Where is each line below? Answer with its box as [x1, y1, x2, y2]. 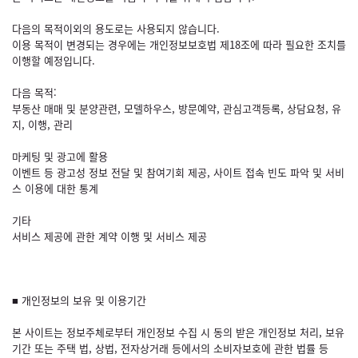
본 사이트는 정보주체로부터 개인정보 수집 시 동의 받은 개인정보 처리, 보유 [12, 324, 344, 340]
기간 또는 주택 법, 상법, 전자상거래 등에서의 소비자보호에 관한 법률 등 [12, 340, 328, 356]
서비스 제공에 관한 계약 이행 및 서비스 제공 [12, 229, 207, 244]
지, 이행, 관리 [12, 117, 73, 132]
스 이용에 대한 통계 [12, 181, 98, 196]
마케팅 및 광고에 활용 [12, 149, 108, 164]
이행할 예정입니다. [12, 53, 95, 68]
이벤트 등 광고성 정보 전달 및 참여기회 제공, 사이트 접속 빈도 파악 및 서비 [12, 165, 344, 180]
